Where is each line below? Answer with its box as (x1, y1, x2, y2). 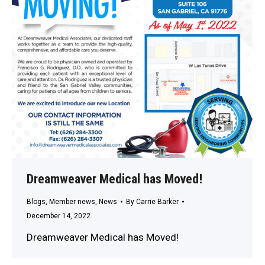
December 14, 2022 (27, 212, 91, 221)
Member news (49, 198, 95, 206)
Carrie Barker (136, 198, 179, 206)
